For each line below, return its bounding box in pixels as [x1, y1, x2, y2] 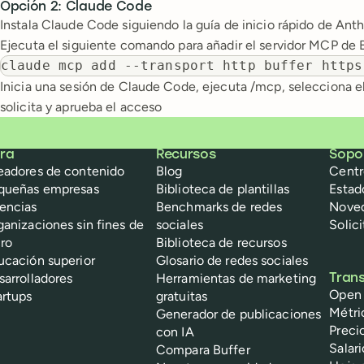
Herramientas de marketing [156, 271, 316, 286]
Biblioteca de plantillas [156, 181, 289, 197]
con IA [156, 324, 194, 340]
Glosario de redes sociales [156, 253, 309, 268]
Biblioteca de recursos [156, 235, 287, 250]
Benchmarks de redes [156, 199, 283, 214]
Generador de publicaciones [156, 306, 322, 322]
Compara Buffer [156, 342, 250, 357]
